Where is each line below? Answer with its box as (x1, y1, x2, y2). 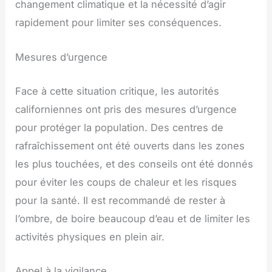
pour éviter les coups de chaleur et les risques (15, 175, 237, 188)
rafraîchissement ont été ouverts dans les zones (15, 139, 245, 152)
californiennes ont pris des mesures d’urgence (15, 103, 237, 115)
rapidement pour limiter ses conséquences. (15, 16, 222, 29)
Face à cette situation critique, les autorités (15, 84, 220, 97)
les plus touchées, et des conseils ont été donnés (15, 157, 254, 170)
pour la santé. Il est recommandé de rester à (15, 194, 226, 206)
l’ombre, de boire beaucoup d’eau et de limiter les (15, 212, 251, 225)
